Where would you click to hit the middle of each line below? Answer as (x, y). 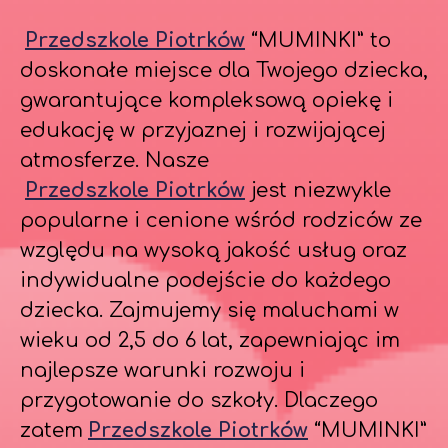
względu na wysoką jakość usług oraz (213, 250)
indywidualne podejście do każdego (205, 280)
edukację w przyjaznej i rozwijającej (203, 130)
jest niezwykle (318, 190)
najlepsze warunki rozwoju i (162, 370)
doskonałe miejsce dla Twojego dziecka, (224, 70)
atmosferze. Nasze (114, 160)
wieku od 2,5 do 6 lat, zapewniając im (210, 340)
